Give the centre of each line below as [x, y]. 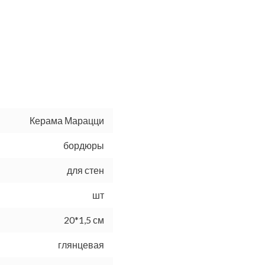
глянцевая [81, 245]
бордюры [84, 146]
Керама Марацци [67, 121]
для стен [85, 170]
